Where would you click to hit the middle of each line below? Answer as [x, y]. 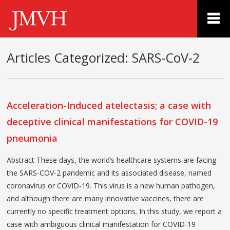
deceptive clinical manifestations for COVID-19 [112, 121]
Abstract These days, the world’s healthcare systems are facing [112, 160]
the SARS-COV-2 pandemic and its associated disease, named [109, 172]
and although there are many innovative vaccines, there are [106, 198]
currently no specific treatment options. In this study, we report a [114, 211]
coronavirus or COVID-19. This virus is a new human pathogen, [111, 185]
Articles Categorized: [68, 57]
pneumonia [32, 138]
